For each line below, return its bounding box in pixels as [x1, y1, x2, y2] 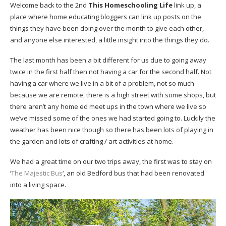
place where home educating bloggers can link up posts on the [10, 12, 201, 22]
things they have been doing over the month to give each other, [10, 24, 204, 33]
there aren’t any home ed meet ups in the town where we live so [10, 102, 206, 111]
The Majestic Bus [11, 168, 63, 178]
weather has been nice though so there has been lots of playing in [10, 125, 213, 135]
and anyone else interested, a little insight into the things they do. [10, 35, 209, 45]
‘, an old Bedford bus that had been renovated [63, 168, 204, 178]
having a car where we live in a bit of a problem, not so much [10, 79, 194, 88]
